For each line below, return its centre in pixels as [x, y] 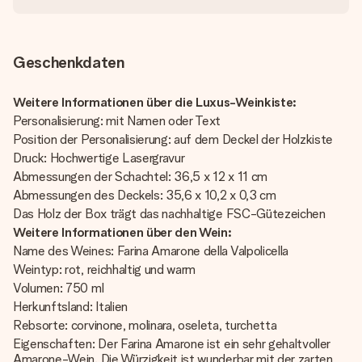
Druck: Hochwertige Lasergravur [101, 158]
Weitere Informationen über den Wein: [122, 232]
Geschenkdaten [69, 62]
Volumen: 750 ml [59, 288]
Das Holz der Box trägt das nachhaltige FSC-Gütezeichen [169, 214]
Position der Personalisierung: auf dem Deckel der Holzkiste [175, 139]
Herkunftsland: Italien [70, 307]
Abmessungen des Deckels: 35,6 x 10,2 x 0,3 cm [145, 195]
